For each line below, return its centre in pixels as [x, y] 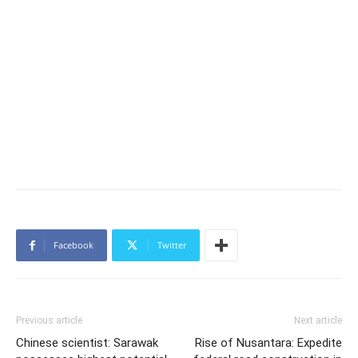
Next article [318, 321]
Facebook [74, 245]
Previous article [49, 321]
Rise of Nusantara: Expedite [268, 343]
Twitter [172, 245]
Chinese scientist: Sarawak [87, 343]
